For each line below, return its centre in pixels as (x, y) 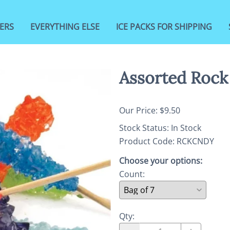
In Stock (186, 128)
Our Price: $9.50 (150, 110)
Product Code (146, 141)
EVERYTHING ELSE (65, 27)
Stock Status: (145, 128)
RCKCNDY (195, 141)
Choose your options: (161, 160)
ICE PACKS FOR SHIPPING (164, 27)
